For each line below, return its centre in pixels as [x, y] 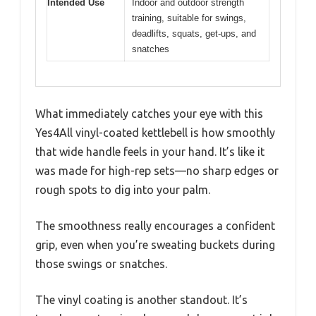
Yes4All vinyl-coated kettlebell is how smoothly [155, 132]
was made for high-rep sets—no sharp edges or [157, 170]
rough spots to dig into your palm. [123, 189]
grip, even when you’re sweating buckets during [155, 244]
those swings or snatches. [101, 263]
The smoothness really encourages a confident [155, 225]
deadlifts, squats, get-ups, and [194, 34]
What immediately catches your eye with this [149, 113]
